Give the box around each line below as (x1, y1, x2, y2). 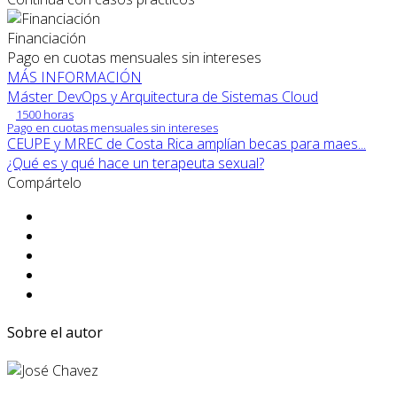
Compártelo (7, 172, 82, 192)
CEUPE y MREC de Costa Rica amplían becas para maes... (7, 133, 366, 153)
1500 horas (16, 105, 74, 122)
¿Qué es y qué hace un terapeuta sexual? (7, 152, 264, 173)
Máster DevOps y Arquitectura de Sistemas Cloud (7, 86, 318, 106)
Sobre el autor (7, 322, 103, 342)
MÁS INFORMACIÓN (7, 66, 142, 87)
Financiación (7, 27, 86, 48)
